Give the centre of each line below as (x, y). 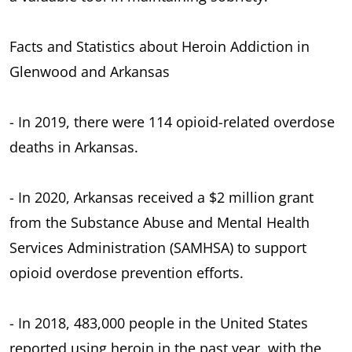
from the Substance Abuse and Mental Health (159, 222)
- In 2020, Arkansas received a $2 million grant (161, 197)
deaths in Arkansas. (74, 147)
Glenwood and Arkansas (90, 71)
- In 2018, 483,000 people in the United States (159, 323)
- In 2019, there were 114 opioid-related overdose (172, 121)
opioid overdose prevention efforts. (126, 272)
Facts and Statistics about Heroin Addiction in (159, 46)
